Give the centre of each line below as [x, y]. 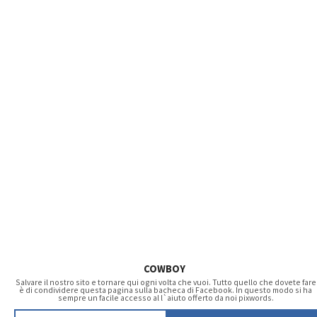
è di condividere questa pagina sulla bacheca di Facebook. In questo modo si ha [166, 289]
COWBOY [165, 269]
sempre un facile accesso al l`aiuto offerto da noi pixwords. [166, 297]
